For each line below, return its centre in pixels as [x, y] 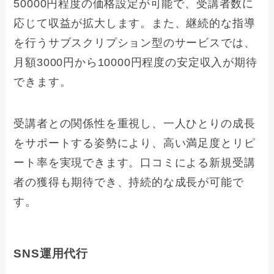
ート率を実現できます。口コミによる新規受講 [135, 163]
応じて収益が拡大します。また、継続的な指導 [135, 24]
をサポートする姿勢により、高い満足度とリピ [135, 143]
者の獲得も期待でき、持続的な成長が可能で [129, 182]
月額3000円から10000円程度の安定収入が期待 [135, 63]
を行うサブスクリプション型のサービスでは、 [135, 43]
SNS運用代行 [51, 254]
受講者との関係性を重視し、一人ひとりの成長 [135, 124]
